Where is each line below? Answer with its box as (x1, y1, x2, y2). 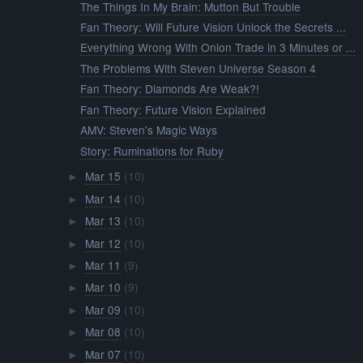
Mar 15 (84, 168, 121, 185)
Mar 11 (84, 256, 121, 273)
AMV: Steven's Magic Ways (80, 122, 218, 139)
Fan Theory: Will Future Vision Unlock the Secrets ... (80, 19, 347, 36)
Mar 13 (84, 212, 121, 229)
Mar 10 (84, 279, 121, 296)
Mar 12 (84, 234, 121, 251)
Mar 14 (84, 190, 121, 207)
